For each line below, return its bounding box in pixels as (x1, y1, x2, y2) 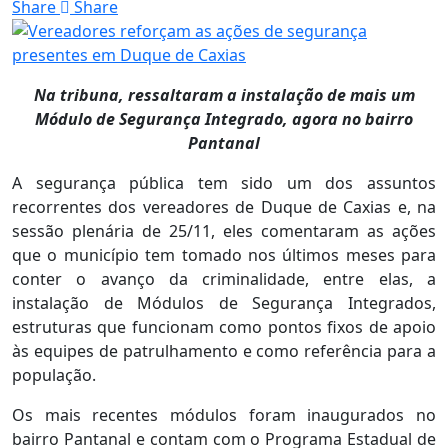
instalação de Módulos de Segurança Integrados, (12, 291, 436, 314)
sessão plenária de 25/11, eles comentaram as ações (12, 219, 436, 242)
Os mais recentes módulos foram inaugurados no (12, 403, 436, 426)
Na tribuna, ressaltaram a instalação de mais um (33, 83, 415, 106)
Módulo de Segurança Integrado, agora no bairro (35, 107, 413, 130)
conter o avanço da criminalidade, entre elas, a (12, 267, 436, 290)
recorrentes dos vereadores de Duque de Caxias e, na (12, 195, 436, 218)
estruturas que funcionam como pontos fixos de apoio (12, 315, 436, 338)
